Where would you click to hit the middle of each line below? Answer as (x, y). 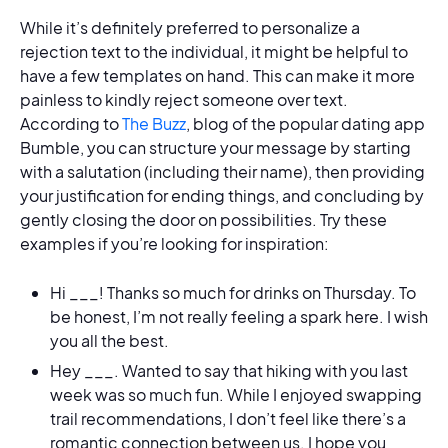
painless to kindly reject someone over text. (184, 99)
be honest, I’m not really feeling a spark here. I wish (239, 316)
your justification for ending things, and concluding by (222, 195)
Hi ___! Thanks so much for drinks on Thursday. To (233, 292)
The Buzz (154, 123)
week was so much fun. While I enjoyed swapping (236, 394)
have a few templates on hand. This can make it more (217, 75)
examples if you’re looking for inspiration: (174, 243)
